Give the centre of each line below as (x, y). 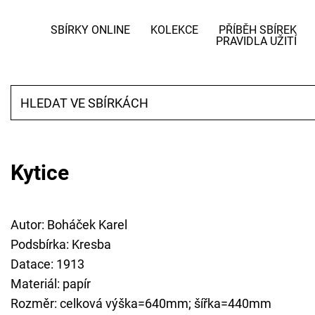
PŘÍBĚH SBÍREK (257, 30)
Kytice (40, 173)
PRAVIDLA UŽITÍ (256, 41)
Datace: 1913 (47, 264)
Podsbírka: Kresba (61, 245)
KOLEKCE (174, 30)
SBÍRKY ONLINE (90, 30)
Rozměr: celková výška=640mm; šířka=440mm (141, 304)
